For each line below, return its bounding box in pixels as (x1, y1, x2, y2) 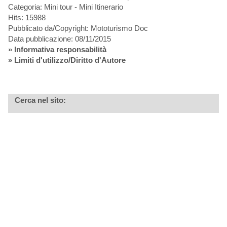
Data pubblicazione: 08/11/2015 (8, 34, 111, 43)
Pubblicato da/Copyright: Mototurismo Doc (8, 23, 148, 32)
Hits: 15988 (8, 13, 46, 22)
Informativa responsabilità (14, 45, 106, 54)
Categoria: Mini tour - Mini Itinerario (8, 2, 123, 11)
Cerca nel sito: (14, 95, 66, 104)
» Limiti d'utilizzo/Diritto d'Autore (8, 55, 126, 64)
